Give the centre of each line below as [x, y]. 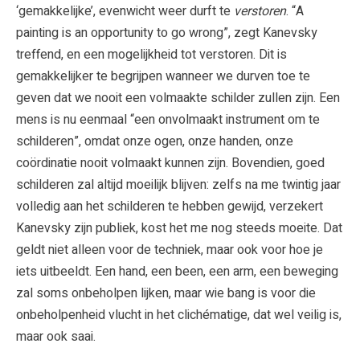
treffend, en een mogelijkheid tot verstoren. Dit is [151, 54]
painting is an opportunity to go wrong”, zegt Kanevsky [167, 33]
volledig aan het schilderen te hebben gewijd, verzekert [170, 206]
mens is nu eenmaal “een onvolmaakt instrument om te [168, 119]
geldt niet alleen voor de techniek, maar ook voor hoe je [170, 250]
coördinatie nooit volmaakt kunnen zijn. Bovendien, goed [170, 163]
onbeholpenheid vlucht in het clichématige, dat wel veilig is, [179, 315]
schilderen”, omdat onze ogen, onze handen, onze [155, 141]
